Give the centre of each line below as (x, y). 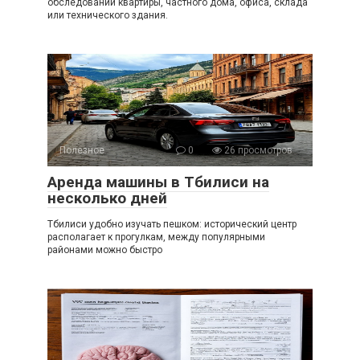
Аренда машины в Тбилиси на (158, 182)
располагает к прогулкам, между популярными (156, 237)
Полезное (82, 150)
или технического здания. (108, 15)
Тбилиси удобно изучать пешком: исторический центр (172, 224)
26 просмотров (257, 150)
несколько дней (107, 198)
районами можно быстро (105, 250)
